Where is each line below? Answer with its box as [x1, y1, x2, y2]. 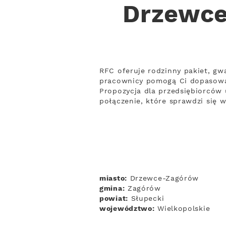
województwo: [99, 204, 155, 213]
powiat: [99, 194, 128, 203]
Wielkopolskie [154, 204, 210, 213]
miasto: [99, 174, 127, 183]
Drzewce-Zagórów [127, 174, 199, 183]
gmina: [99, 184, 125, 193]
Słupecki [128, 194, 164, 203]
